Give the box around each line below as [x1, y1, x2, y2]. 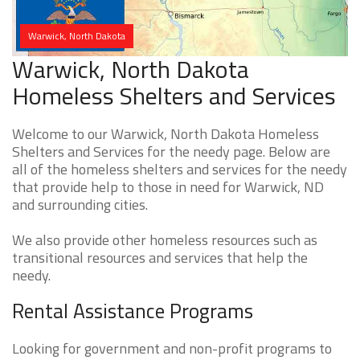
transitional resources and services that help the [12, 247, 308, 269]
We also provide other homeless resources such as [12, 229, 317, 252]
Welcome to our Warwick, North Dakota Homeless [12, 123, 319, 145]
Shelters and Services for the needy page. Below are [12, 141, 330, 163]
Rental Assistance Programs [12, 296, 253, 327]
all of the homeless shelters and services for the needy [12, 158, 347, 181]
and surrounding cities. [12, 194, 148, 216]
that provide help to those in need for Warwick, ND [12, 176, 324, 198]
